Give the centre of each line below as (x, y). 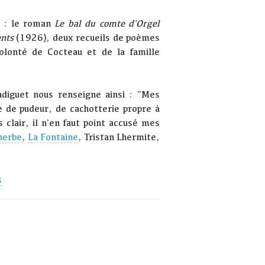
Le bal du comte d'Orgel (107, 24)
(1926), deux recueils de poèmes (87, 38)
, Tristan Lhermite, (119, 137)
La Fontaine (53, 137)
